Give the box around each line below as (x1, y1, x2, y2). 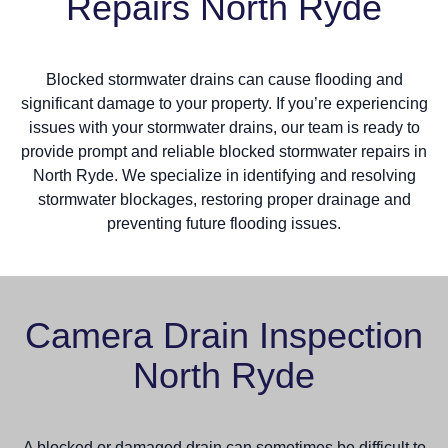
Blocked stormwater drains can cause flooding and (45, 70, 403, 88)
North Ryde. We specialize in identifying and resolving (32, 166, 416, 184)
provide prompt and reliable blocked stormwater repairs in (21, 142, 427, 160)
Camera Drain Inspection (25, 314, 423, 356)
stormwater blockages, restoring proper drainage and (37, 190, 411, 208)
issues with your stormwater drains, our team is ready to (28, 118, 420, 136)
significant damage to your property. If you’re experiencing (20, 94, 428, 112)
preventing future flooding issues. (107, 214, 341, 232)
